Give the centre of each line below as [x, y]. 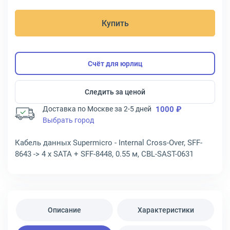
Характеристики [166, 210]
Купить [115, 23]
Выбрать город [68, 120]
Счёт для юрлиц [115, 63]
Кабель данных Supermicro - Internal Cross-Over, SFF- [109, 143]
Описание [64, 210]
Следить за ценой [115, 92]
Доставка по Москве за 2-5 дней [97, 109]
